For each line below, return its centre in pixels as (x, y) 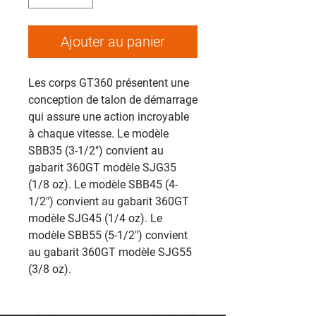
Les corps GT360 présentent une (109, 83)
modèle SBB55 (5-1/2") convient (108, 235)
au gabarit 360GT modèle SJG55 (110, 252)
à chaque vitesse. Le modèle (98, 134)
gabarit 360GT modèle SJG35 (102, 168)
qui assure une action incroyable (109, 117)
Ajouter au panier (113, 42)
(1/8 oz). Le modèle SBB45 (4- (103, 184)
